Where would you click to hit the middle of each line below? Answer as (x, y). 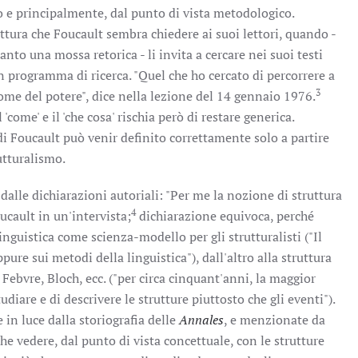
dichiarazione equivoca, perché (225, 216)
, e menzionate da (274, 320)
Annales (201, 320)
